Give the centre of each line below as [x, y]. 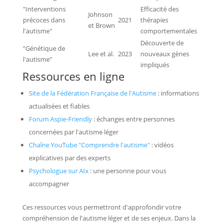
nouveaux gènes [165, 54]
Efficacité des [159, 9]
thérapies [154, 20]
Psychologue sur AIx [59, 170]
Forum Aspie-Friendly [60, 119]
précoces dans [44, 20]
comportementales [168, 31]
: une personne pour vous [128, 170]
